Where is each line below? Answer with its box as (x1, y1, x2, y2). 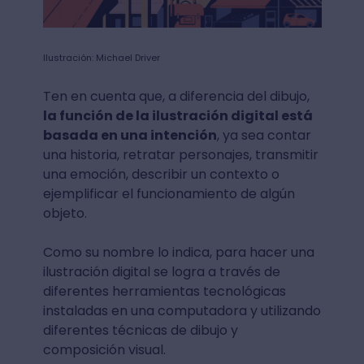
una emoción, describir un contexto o (42, 165, 279, 184)
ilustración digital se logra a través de (42, 262, 280, 282)
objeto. (42, 204, 90, 223)
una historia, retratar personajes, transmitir (42, 145, 318, 165)
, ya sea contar (216, 126, 311, 145)
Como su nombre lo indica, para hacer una (42, 243, 314, 262)
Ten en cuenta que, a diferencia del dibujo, (42, 87, 310, 106)
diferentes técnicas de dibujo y (42, 321, 238, 340)
